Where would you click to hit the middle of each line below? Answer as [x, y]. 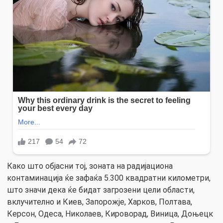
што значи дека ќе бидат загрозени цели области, [101, 190]
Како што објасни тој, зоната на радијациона [90, 166]
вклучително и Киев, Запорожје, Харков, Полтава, [100, 202]
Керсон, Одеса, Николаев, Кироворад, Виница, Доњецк [110, 214]
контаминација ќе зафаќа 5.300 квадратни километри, [109, 178]
